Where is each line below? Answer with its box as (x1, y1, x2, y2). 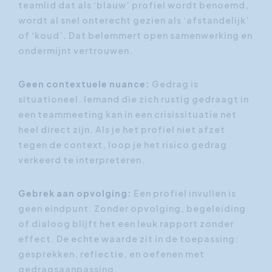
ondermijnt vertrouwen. (18, 44, 133, 56)
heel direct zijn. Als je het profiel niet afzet (18, 123, 225, 135)
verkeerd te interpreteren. (18, 154, 145, 165)
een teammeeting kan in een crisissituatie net (18, 108, 237, 120)
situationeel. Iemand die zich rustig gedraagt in (18, 93, 249, 104)
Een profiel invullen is (134, 187, 236, 199)
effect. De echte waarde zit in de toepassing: (18, 233, 239, 244)
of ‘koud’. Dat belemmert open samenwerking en (18, 29, 253, 41)
